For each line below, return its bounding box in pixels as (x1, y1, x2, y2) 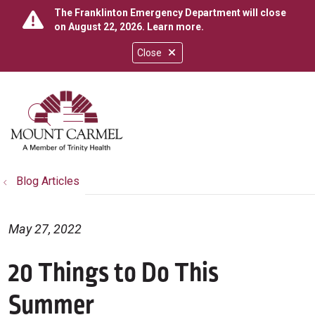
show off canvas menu (63, 100, 290, 127)
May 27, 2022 (8, 221, 82, 236)
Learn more (147, 21, 201, 32)
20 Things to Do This (8, 255, 219, 292)
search (38, 110, 107, 138)
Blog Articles (16, 174, 79, 188)
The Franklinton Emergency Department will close (54, 7, 286, 18)
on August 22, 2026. (54, 21, 147, 32)
